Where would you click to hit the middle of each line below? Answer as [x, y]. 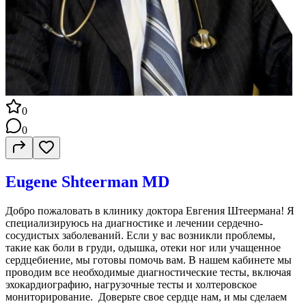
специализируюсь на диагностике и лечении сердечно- [134, 223]
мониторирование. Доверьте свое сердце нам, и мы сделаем [146, 297]
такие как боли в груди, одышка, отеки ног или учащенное [143, 248]
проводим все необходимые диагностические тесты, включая [148, 273]
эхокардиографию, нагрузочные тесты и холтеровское [131, 285]
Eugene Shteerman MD [87, 182]
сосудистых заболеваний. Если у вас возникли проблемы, [140, 236]
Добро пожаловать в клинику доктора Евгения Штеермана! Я [150, 211]
